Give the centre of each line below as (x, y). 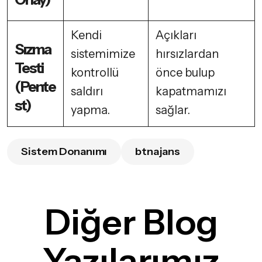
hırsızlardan (187, 54)
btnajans (158, 152)
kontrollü (95, 73)
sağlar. (173, 110)
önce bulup (185, 73)
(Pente (35, 87)
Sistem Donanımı (64, 152)
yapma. (90, 110)
